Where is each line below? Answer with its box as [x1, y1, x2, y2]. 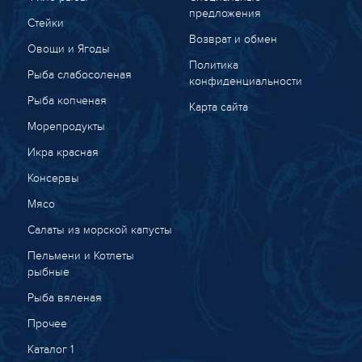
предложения [188, 6, 261, 20]
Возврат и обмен [188, 32, 277, 46]
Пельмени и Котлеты [27, 249, 134, 263]
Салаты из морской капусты [27, 223, 172, 237]
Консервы [27, 171, 79, 185]
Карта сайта [188, 100, 248, 114]
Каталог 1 [27, 343, 74, 356]
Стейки [27, 16, 64, 30]
